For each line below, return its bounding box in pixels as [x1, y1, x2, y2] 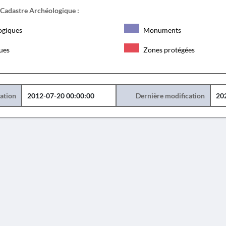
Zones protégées [141, 45, 195, 54]
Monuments [141, 26, 181, 34]
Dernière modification [135, 91, 205, 100]
